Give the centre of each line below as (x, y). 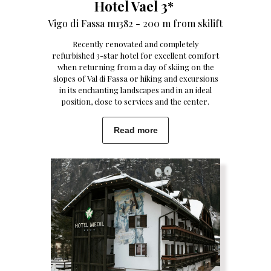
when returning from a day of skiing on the (135, 67)
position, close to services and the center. (135, 101)
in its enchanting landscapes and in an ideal (135, 90)
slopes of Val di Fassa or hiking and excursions (135, 78)
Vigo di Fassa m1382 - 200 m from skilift (135, 23)
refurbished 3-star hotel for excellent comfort (135, 55)
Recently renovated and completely (135, 44)
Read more (135, 130)
